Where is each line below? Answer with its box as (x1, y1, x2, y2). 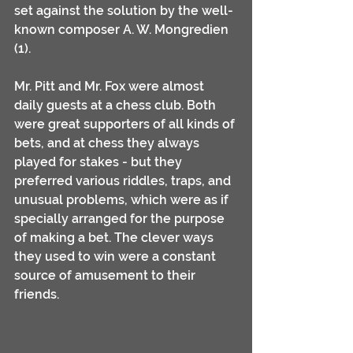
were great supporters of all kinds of (14, 117, 238, 132)
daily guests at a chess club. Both (14, 98, 219, 113)
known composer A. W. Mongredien (14, 22, 232, 37)
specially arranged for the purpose (14, 211, 228, 226)
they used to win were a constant (14, 249, 219, 264)
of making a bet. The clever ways (14, 230, 217, 245)
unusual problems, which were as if (14, 192, 232, 207)
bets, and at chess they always (14, 136, 203, 150)
